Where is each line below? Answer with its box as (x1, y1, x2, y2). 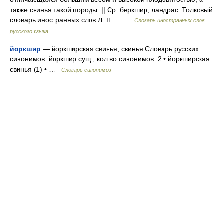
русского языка (10, 28, 48, 34)
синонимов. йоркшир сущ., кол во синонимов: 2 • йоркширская (10, 55, 210, 63)
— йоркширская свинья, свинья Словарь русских (41, 45, 199, 53)
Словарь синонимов (61, 67, 111, 73)
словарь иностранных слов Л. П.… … (10, 16, 134, 24)
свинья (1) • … (10, 65, 61, 73)
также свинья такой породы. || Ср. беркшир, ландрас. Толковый (10, 6, 213, 14)
